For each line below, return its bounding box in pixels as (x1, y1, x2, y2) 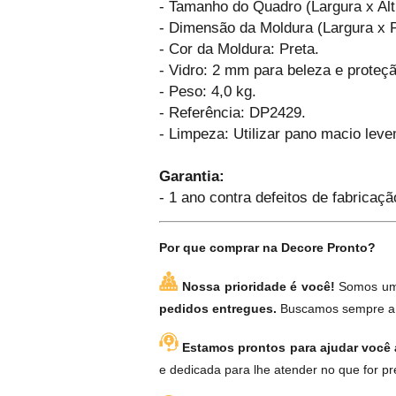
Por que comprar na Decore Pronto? (159, 240, 376, 255)
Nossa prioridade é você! (179, 279, 339, 294)
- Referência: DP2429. (159, 104, 306, 121)
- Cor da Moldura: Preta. (159, 41, 319, 57)
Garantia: (159, 168, 225, 185)
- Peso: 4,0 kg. (159, 83, 256, 100)
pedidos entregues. (159, 301, 280, 316)
